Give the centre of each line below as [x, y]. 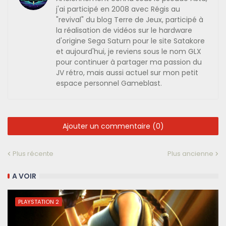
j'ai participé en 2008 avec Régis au [118, 9]
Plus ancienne [190, 154]
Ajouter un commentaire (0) [113, 126]
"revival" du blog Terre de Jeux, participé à [130, 20]
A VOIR [24, 176]
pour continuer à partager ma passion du [129, 62]
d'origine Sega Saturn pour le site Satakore [130, 41]
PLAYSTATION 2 [39, 202]
